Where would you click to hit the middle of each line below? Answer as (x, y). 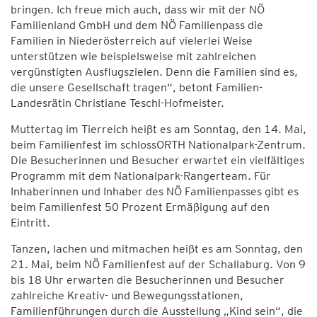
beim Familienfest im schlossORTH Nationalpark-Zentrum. (158, 145)
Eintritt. (30, 223)
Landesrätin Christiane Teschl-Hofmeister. (117, 103)
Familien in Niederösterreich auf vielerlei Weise (132, 41)
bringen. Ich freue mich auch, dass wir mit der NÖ (138, 10)
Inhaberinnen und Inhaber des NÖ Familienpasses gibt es (155, 191)
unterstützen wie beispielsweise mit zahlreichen (133, 56)
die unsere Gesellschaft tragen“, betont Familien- (137, 87)
